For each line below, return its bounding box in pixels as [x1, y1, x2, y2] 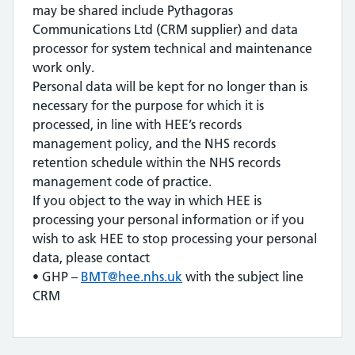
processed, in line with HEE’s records [32, 116, 242, 132]
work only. [32, 59, 94, 75]
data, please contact [32, 250, 150, 265]
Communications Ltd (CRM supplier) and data [32, 21, 298, 37]
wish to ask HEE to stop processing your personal [32, 231, 317, 246]
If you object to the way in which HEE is [32, 193, 261, 208]
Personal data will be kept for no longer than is [32, 78, 307, 94]
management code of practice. [32, 174, 212, 189]
